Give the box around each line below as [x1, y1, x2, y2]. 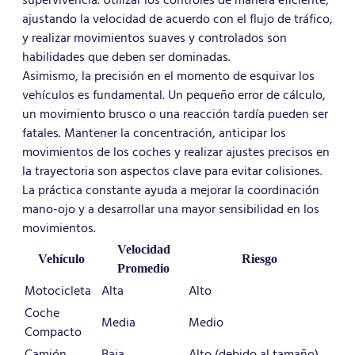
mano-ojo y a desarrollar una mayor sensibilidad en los [22, 199, 319, 220]
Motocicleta [25, 281, 91, 302]
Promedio [117, 261, 170, 276]
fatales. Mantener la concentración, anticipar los [22, 123, 286, 144]
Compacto [25, 322, 82, 343]
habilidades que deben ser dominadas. [22, 47, 231, 68]
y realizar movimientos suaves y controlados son [22, 28, 287, 49]
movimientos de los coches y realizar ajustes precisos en [22, 142, 330, 163]
